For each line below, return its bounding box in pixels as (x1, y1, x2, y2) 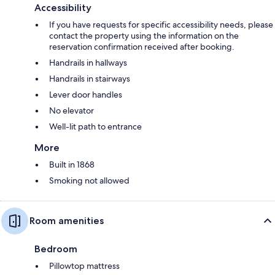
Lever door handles (49, 88, 122, 100)
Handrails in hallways (49, 56, 127, 68)
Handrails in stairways (49, 72, 130, 84)
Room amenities (29, 214, 104, 227)
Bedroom (34, 242, 77, 255)
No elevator (49, 104, 94, 116)
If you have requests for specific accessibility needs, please (49, 18, 273, 30)
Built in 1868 (49, 158, 95, 170)
